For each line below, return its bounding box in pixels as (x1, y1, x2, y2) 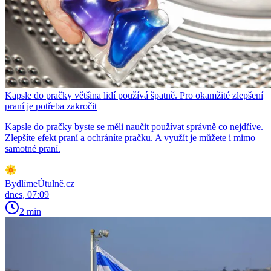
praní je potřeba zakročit (5, 100, 97, 111)
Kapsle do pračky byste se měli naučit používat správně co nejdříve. (5, 121, 263, 132)
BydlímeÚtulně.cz (5, 178, 74, 189)
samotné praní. (5, 143, 60, 154)
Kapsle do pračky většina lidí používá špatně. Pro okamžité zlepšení (5, 90, 263, 100)
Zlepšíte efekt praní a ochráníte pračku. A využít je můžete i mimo (5, 132, 255, 143)
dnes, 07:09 (5, 189, 49, 200)
